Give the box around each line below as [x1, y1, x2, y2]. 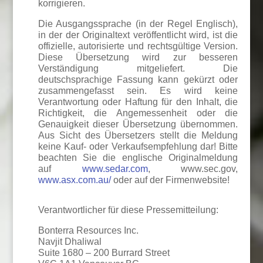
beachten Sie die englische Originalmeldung [38, 153, 238, 163]
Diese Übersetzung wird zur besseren [38, 52, 238, 62]
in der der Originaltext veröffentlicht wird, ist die [38, 30, 238, 40]
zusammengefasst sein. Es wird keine [38, 86, 238, 96]
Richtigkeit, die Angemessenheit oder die [38, 108, 238, 118]
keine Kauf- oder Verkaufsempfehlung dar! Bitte [38, 141, 238, 151]
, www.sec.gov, [147, 164, 238, 174]
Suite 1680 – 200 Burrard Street [38, 248, 170, 258]
